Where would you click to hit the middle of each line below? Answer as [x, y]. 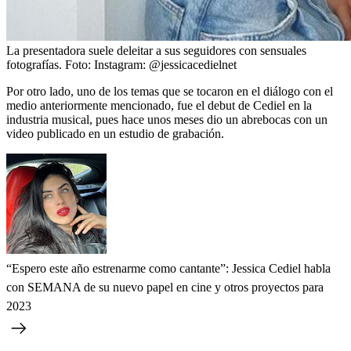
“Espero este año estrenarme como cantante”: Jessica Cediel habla [168, 268]
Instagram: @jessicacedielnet [165, 64]
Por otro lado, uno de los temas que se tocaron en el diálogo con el [170, 91]
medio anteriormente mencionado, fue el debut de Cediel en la [159, 105]
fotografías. [34, 64]
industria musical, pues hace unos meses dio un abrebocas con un [167, 119]
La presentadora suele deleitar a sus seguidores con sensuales [156, 50]
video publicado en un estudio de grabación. [115, 133]
